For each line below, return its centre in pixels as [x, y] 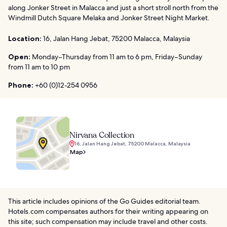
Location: [25, 39]
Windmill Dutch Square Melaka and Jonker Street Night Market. [109, 18]
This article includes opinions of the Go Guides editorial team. [104, 201]
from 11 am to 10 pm [39, 67]
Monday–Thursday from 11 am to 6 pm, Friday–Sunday [116, 57]
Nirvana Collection [102, 136]
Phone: [21, 85]
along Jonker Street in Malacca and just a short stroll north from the [113, 8]
